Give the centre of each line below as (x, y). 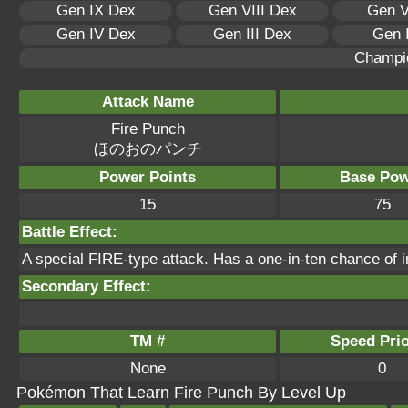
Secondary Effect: (87, 286)
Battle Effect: (70, 232)
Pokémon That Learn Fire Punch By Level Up (181, 393)
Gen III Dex (252, 34)
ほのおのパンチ (148, 149)
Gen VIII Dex (252, 10)
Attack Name (148, 102)
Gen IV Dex (96, 34)
